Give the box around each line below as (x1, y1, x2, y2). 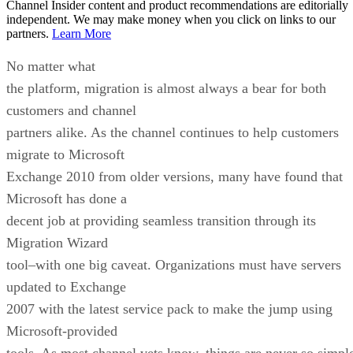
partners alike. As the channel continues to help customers (6, 124, 339, 140)
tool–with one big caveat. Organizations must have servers (6, 256, 341, 273)
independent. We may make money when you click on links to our (6, 12, 336, 26)
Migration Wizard (6, 234, 108, 251)
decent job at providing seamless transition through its (6, 212, 316, 229)
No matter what (6, 58, 95, 74)
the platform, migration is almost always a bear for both (6, 80, 326, 96)
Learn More (52, 26, 111, 40)
